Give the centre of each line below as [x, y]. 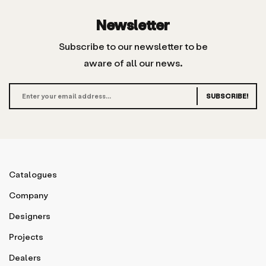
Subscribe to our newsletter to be [133, 46]
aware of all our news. [133, 62]
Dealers [25, 257]
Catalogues [33, 174]
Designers [30, 216]
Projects [26, 236]
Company [28, 195]
